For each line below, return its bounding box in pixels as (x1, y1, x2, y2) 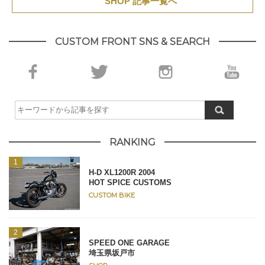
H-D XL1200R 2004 (89, 167, 155, 177)
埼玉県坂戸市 (89, 248, 135, 257)
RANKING (109, 136, 156, 148)
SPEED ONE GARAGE (89, 238, 170, 247)
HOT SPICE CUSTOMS (89, 177, 172, 187)
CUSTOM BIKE (89, 190, 135, 199)
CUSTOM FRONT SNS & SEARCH (55, 35, 210, 47)
